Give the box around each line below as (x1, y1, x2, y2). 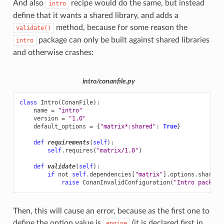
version (33, 115, 58, 122)
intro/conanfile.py (82, 77, 135, 85)
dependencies (89, 171, 131, 178)
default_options (33, 123, 86, 130)
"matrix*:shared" (99, 123, 156, 130)
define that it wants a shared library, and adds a (12, 11, 178, 19)
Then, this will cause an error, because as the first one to (12, 207, 209, 215)
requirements (47, 139, 89, 146)
